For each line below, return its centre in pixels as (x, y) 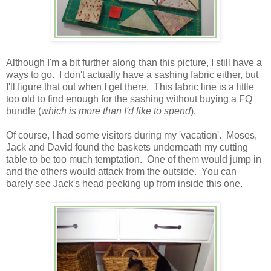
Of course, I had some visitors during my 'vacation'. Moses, (132, 135)
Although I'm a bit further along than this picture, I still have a (134, 62)
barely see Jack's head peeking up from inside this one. (124, 183)
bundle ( (24, 111)
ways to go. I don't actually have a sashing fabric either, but (132, 74)
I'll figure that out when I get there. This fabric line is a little (130, 87)
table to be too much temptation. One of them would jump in (134, 159)
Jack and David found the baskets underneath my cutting (127, 147)
